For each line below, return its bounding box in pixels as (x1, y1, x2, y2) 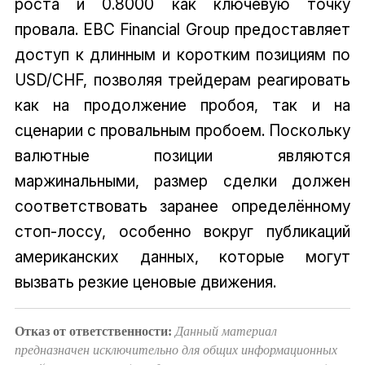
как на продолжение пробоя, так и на (14, 95, 351, 116)
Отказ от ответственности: (14, 324, 172, 339)
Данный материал (174, 324, 277, 339)
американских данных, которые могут (14, 247, 351, 267)
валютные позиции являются (14, 146, 351, 166)
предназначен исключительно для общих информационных (14, 343, 337, 358)
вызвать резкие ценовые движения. (14, 272, 276, 292)
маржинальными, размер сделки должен (14, 171, 351, 191)
